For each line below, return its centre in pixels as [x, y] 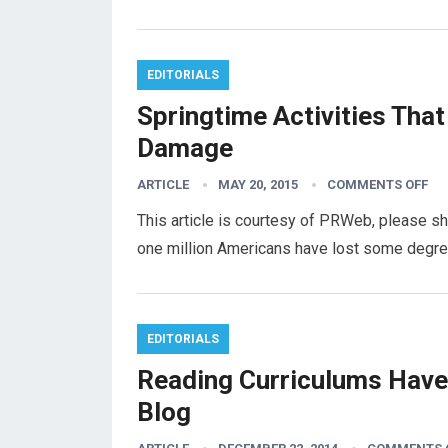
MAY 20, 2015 [258, 184]
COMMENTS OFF [377, 184]
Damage [185, 148]
